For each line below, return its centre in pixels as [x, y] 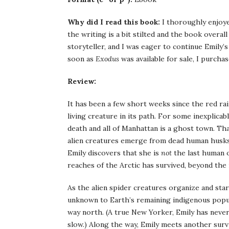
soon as [82, 59]
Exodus [107, 59]
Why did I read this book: [114, 22]
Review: [82, 81]
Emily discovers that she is [114, 153]
